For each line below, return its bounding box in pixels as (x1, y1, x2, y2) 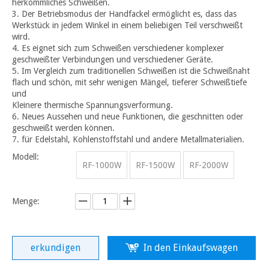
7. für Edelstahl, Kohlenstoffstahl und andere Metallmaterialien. (12, 134, 244, 144)
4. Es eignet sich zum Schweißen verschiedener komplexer (12, 43, 224, 53)
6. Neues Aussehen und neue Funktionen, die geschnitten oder (12, 111, 243, 121)
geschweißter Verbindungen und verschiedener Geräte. (12, 54, 213, 64)
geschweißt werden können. (12, 122, 115, 133)
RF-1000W (82, 160, 121, 170)
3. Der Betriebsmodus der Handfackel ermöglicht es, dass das (12, 8, 237, 19)
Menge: (12, 196, 40, 206)
